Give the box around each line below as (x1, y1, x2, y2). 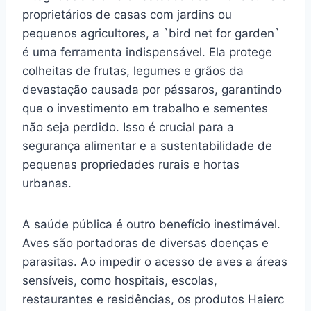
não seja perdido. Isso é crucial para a (22, 119, 234, 134)
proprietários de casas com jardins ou (22, 7, 232, 22)
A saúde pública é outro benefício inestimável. (22, 217, 280, 231)
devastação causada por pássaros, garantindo (22, 82, 282, 96)
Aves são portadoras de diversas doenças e (22, 235, 269, 250)
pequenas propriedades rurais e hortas (22, 157, 239, 171)
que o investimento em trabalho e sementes (22, 101, 268, 115)
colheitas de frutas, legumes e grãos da (22, 63, 244, 78)
